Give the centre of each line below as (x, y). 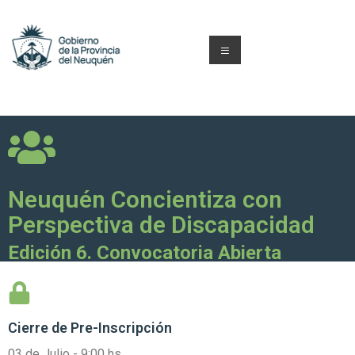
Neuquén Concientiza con (145, 200)
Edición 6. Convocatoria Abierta (145, 253)
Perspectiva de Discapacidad (161, 225)
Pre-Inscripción (121, 328)
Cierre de (39, 328)
